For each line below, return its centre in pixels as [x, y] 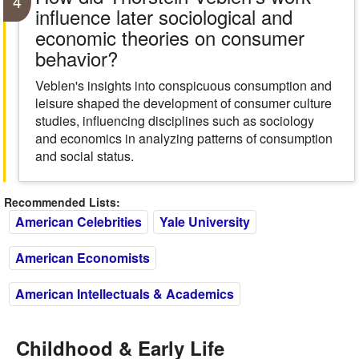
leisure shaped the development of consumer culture [183, 103]
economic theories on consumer [169, 37]
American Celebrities [79, 222]
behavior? [76, 58]
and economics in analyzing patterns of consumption [184, 138]
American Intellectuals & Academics [125, 294]
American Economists [83, 258]
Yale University [205, 222]
